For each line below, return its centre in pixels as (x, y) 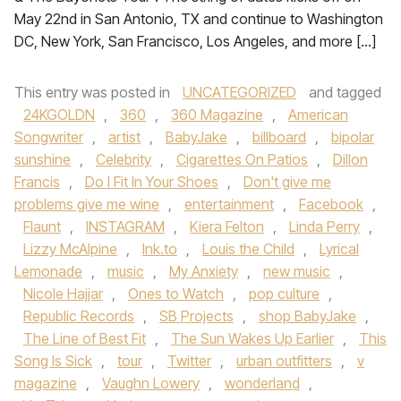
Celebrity (124, 159)
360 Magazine (217, 115)
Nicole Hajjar (63, 294)
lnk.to (160, 249)
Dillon (350, 159)
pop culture (284, 294)
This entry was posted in (94, 92)
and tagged (343, 92)
